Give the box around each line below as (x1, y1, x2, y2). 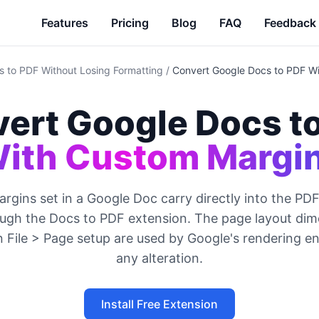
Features (41, 16, 88, 30)
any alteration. (116, 251, 203, 266)
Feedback (264, 16, 316, 30)
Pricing (111, 16, 149, 30)
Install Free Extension (101, 297, 218, 311)
